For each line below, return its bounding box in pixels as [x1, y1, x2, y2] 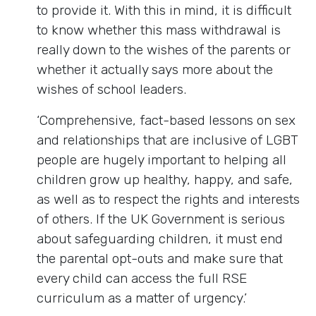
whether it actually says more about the [37, 61, 273, 78]
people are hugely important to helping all [37, 151, 286, 168]
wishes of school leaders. [37, 80, 186, 97]
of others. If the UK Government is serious [37, 210, 285, 227]
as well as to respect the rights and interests [37, 190, 300, 207]
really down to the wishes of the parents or [37, 41, 291, 58]
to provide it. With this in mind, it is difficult [37, 1, 291, 18]
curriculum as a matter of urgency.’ [37, 289, 247, 306]
